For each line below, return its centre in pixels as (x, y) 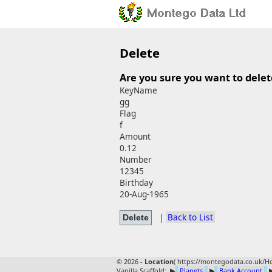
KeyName (138, 90)
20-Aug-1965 (144, 194)
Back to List (190, 217)
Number (136, 160)
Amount (135, 137)
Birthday (136, 183)
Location (159, 262)
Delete (140, 53)
